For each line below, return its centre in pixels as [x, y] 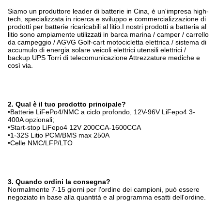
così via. [20, 65]
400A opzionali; [31, 119]
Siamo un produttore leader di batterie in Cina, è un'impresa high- [108, 11]
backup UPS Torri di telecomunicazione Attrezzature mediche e [104, 57]
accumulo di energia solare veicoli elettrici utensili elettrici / [97, 50]
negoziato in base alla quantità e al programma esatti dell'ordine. [107, 197]
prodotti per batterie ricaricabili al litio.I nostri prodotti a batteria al [107, 26]
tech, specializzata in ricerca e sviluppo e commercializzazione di [107, 19]
